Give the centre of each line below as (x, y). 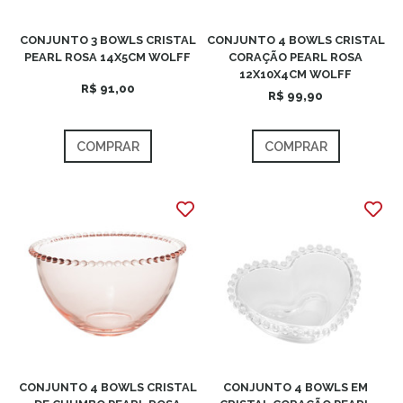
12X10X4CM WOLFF (296, 74)
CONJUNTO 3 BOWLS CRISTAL (107, 40)
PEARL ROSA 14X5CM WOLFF (107, 57)
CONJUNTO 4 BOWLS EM (296, 387)
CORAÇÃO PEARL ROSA (296, 57)
